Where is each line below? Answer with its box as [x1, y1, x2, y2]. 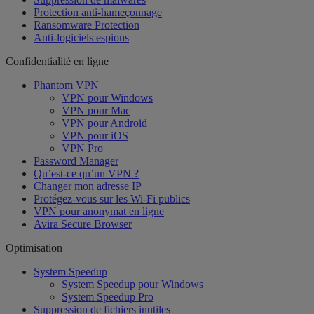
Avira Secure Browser [34, 217, 132, 230]
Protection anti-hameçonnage [34, 6, 162, 18]
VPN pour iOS [62, 129, 128, 142]
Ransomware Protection [34, 18, 139, 31]
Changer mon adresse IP [34, 179, 142, 192]
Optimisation [6, 241, 62, 254]
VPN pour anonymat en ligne [34, 205, 164, 217]
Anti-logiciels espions [34, 31, 129, 43]
